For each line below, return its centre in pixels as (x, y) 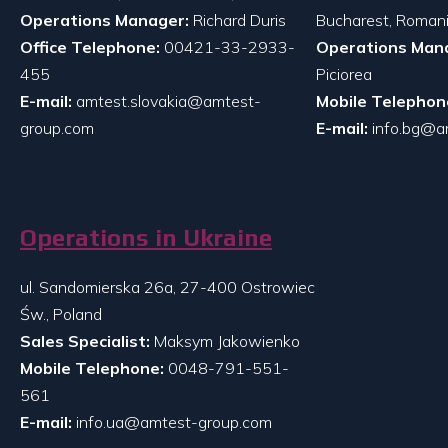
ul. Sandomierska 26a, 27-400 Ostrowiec (167, 286)
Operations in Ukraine (146, 237)
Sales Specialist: (85, 340)
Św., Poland (61, 313)
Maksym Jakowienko (225, 340)
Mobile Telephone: (94, 367)
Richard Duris (237, 19)
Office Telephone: (92, 46)
